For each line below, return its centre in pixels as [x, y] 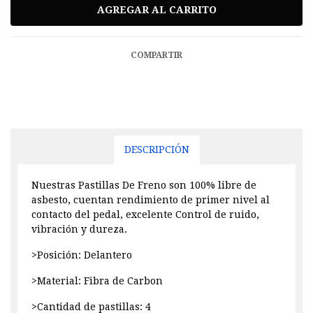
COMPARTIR [156, 55]
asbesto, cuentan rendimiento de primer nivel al [151, 199]
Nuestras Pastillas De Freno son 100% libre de [144, 185]
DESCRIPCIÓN [156, 149]
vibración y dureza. [79, 229]
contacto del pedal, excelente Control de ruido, [145, 214]
